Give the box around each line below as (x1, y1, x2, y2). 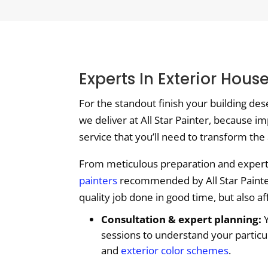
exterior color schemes (121, 243, 229, 257)
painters (79, 173, 117, 187)
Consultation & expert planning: (101, 212, 261, 226)
